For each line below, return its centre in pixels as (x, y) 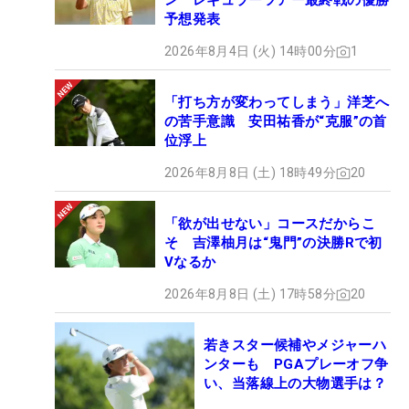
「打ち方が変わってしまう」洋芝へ (277, 103)
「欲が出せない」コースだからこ (270, 224)
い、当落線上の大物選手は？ (295, 384)
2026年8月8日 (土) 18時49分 (250, 173)
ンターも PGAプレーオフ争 (296, 365)
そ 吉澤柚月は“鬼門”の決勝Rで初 (273, 243)
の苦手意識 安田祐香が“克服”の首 (276, 122)
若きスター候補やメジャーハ (295, 346)
